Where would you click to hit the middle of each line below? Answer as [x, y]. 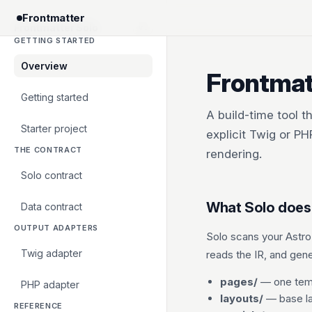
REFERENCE [38, 306]
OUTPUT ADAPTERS [56, 228]
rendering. [234, 154]
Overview [44, 66]
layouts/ [242, 298]
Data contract [52, 206]
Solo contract [52, 175]
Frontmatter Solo [56, 27]
